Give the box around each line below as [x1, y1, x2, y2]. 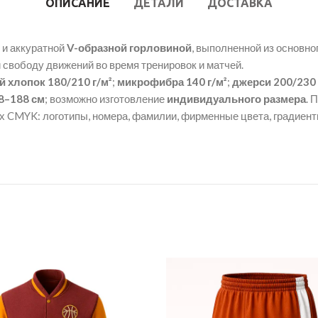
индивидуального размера [167, 92, 306, 105]
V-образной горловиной [67, 41, 192, 54]
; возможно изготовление [45, 92, 167, 105]
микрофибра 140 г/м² [117, 75, 227, 88]
